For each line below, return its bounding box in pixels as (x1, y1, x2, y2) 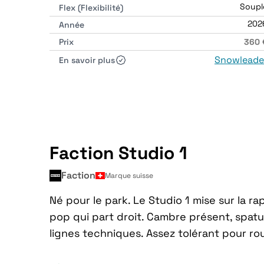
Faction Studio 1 (49, 141, 187, 164)
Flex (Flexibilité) (59, 2, 123, 13)
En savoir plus (59, 55, 115, 65)
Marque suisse (105, 171, 153, 180)
